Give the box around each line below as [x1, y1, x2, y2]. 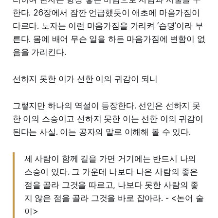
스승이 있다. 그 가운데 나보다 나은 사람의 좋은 [24, 166, 199, 177]
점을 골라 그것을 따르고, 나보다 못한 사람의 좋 [24, 180, 199, 190]
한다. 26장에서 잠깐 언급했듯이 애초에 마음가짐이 [12, 7, 200, 18]
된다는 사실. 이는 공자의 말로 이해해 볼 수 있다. [12, 127, 191, 137]
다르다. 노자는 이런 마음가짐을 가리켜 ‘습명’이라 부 [12, 20, 203, 31]
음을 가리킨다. [12, 47, 66, 57]
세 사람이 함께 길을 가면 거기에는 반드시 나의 [24, 153, 197, 163]
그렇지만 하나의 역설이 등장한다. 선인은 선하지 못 [12, 100, 200, 110]
